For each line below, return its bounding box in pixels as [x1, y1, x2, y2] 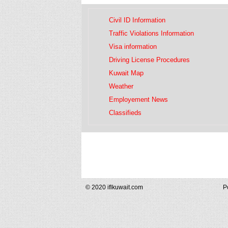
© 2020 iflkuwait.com [85, 183, 143, 191]
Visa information [109, 42, 157, 50]
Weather [109, 82, 133, 90]
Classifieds [109, 108, 141, 117]
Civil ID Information [109, 16, 165, 24]
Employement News [109, 95, 168, 103]
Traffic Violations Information [109, 29, 194, 37]
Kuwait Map [109, 69, 144, 77]
